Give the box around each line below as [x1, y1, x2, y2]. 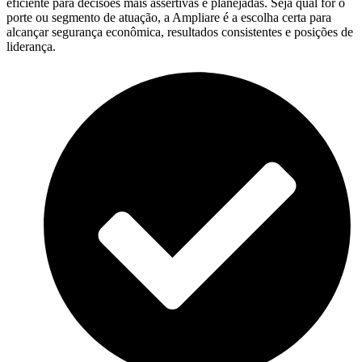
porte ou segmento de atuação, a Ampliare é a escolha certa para [6, 10, 331, 24]
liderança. [6, 39, 56, 53]
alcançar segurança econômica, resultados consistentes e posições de [6, 24, 353, 39]
